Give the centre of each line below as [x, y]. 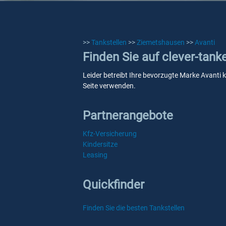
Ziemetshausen [161, 42]
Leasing [95, 155]
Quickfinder [114, 185]
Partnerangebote [128, 116]
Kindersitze [100, 144]
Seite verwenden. [109, 86]
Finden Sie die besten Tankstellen [134, 208]
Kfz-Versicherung [110, 134]
